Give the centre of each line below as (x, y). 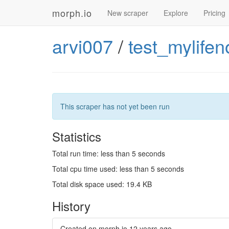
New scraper (128, 13)
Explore (176, 13)
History (71, 206)
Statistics (77, 136)
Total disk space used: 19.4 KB (102, 184)
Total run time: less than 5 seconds (109, 153)
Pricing (214, 13)
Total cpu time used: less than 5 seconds (118, 169)
